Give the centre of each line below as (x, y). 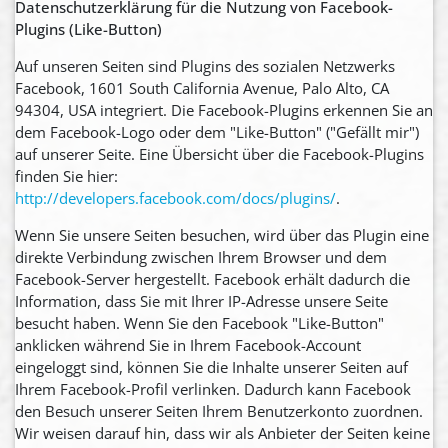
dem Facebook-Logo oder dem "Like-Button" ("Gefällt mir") (217, 131)
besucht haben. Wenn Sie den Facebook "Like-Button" (199, 322)
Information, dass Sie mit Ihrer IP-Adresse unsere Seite (201, 300)
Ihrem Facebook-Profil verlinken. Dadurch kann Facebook (213, 388)
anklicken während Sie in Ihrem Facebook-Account (188, 344)
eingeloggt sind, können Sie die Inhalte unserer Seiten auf (211, 366)
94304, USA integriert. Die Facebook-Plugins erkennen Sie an (224, 109)
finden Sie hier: (66, 175)
